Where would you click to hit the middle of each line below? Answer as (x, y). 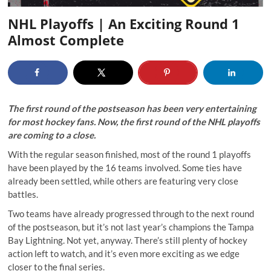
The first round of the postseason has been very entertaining (132, 108)
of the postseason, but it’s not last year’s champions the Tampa (131, 227)
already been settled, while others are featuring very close (123, 181)
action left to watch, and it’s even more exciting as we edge (124, 253)
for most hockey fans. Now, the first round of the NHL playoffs (134, 121)
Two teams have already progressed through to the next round (131, 213)
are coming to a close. (52, 135)
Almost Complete (66, 40)
